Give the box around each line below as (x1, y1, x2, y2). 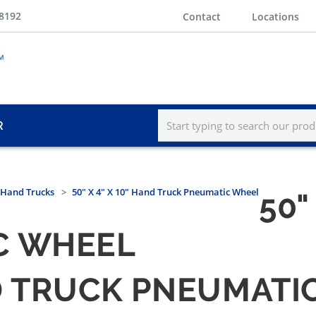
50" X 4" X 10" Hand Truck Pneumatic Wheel (72, 186, 259, 199)
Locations (252, 9, 299, 23)
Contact (183, 9, 221, 23)
